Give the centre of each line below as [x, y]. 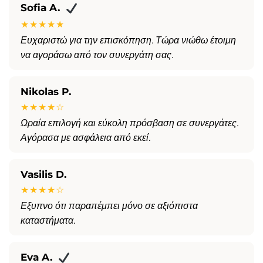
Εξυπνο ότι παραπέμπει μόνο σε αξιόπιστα [109, 206]
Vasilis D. [43, 175]
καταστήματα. [48, 221]
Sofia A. [40, 8]
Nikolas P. [46, 92]
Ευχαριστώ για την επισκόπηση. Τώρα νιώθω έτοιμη [128, 41]
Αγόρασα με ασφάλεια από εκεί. [85, 138]
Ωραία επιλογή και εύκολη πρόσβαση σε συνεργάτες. [129, 123]
